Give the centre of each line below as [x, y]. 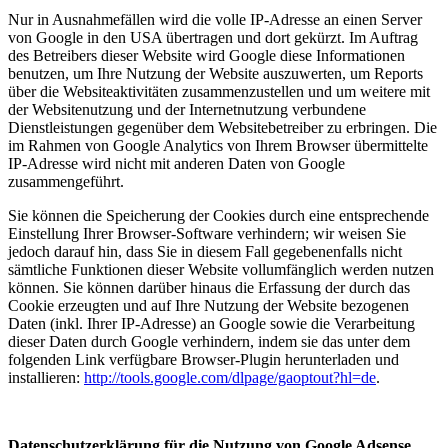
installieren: [46, 377]
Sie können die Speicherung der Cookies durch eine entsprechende [218, 215]
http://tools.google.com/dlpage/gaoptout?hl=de [230, 377]
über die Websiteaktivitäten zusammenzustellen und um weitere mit [219, 91]
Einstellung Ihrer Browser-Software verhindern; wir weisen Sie [207, 233]
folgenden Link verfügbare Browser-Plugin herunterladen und [203, 359]
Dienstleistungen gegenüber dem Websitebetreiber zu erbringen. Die [222, 127]
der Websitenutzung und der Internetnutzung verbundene [187, 109]
